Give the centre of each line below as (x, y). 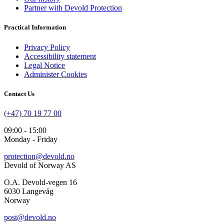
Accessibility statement (60, 56)
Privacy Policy (47, 47)
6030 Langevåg (29, 191)
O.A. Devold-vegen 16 (40, 182)
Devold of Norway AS (40, 165)
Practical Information (35, 27)
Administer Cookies (55, 74)
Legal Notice (44, 65)
